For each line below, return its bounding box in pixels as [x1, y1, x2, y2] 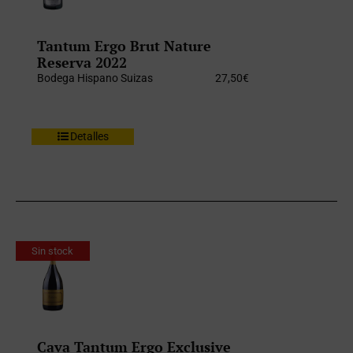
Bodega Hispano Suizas [37, 71, 154, 84]
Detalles [69, 129, 109, 143]
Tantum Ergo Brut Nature [37, 35, 212, 55]
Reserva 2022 [37, 52, 128, 72]
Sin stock [32, 244, 74, 257]
